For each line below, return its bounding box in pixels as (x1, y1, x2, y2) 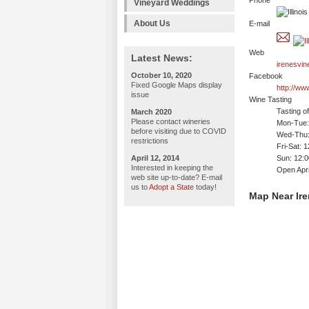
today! (194, 183, 217, 191)
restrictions (131, 137, 168, 145)
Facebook (249, 72, 283, 81)
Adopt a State (149, 183, 194, 191)
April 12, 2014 (131, 154, 179, 162)
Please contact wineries (131, 117, 210, 126)
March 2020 (131, 108, 172, 116)
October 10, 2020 (131, 71, 192, 79)
